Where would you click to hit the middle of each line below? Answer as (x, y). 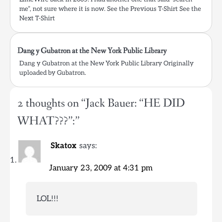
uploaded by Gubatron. (53, 73)
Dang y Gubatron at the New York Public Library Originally (107, 64)
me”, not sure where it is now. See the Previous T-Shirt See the (110, 9)
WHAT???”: (46, 121)
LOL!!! (48, 199)
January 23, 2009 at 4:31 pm (101, 168)
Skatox (63, 146)
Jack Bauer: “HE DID (135, 104)
